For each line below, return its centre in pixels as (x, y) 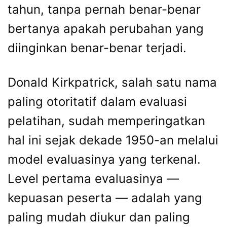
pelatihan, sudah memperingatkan (106, 121)
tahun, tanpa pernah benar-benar (104, 9)
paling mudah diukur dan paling (99, 217)
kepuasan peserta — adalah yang (105, 198)
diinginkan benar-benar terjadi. (97, 48)
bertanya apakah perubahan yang (106, 29)
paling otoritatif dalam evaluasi (97, 102)
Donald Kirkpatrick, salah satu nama (112, 82)
